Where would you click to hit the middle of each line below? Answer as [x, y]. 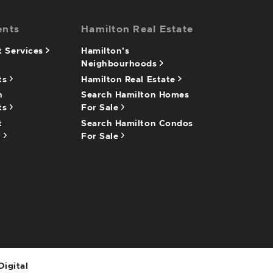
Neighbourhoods [121, 64]
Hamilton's [105, 51]
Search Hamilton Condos [137, 123]
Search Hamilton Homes [135, 95]
